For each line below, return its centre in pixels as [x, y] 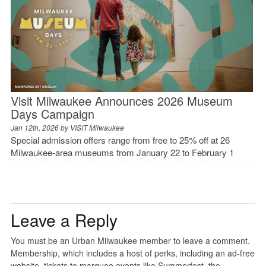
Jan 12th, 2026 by [40, 128]
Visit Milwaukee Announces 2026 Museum [121, 101]
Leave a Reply [64, 220]
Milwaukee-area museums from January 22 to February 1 [122, 153]
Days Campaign [52, 114]
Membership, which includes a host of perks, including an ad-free [132, 253]
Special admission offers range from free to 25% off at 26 [120, 140]
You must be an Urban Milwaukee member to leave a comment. [130, 241]
